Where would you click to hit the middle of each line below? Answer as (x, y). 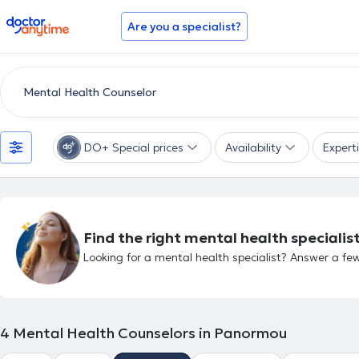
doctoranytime (51, 22)
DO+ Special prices (134, 147)
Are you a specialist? (184, 26)
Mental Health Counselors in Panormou (150, 333)
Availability (253, 147)
